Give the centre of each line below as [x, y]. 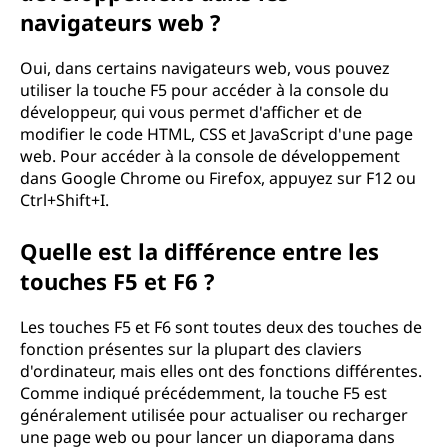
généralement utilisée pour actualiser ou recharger [214, 415]
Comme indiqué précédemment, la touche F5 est [203, 393]
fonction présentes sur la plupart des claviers [191, 349]
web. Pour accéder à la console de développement [210, 156]
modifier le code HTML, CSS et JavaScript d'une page [216, 134]
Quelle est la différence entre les [199, 251]
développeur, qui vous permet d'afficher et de [191, 112]
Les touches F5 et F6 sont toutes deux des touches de [221, 327]
